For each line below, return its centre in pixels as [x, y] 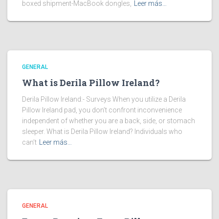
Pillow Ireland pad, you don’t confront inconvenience [102, 110]
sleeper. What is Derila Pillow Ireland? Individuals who [102, 131]
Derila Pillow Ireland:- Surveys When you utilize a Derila [104, 99]
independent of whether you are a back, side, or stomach [109, 121]
